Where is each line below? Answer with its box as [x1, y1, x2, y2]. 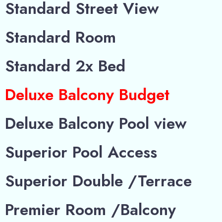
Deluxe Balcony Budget [5, 83, 169, 106]
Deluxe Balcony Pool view [5, 112, 187, 135]
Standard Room [5, 26, 116, 49]
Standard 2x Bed [5, 55, 175, 77]
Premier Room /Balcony [5, 198, 176, 221]
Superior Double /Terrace [5, 169, 192, 192]
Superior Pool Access [5, 141, 157, 164]
